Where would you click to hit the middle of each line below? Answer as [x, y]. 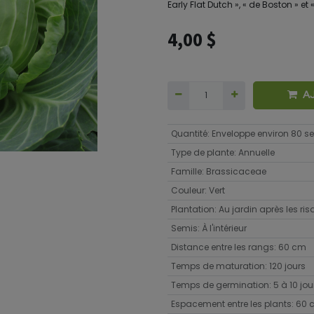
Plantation [192, 209]
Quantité [189, 133]
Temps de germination [220, 285]
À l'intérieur [224, 228]
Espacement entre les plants [231, 303]
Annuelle [256, 152]
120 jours [287, 266]
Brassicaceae [236, 171]
